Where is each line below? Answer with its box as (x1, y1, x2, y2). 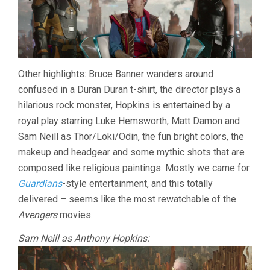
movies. (57, 209, 93, 221)
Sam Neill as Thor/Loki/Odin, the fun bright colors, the (18, 131, 244, 143)
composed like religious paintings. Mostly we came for (18, 162, 250, 174)
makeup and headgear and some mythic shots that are (18, 146, 245, 159)
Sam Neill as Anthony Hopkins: (18, 233, 149, 245)
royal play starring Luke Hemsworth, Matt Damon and (18, 115, 240, 127)
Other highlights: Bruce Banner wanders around (18, 68, 213, 80)
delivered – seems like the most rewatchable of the (18, 193, 236, 206)
